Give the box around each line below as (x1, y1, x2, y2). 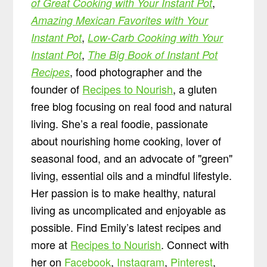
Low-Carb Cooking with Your (88, 30, 223, 45)
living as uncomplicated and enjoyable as (31, 202, 226, 218)
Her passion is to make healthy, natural (31, 185, 216, 201)
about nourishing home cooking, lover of (31, 133, 222, 149)
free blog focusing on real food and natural (31, 98, 232, 114)
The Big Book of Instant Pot (88, 47, 218, 63)
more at (31, 237, 71, 253)
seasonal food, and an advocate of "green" (31, 150, 233, 166)
